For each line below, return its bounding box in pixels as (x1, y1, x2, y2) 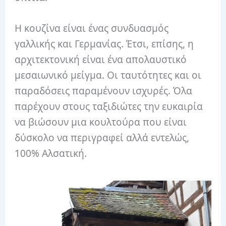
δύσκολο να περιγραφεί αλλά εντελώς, (15, 131, 190, 145)
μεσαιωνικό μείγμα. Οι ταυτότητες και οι (15, 69, 202, 82)
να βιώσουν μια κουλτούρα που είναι (15, 116, 187, 129)
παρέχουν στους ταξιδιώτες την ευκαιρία (15, 100, 203, 114)
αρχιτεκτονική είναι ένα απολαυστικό (15, 53, 187, 67)
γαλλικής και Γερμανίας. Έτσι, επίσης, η (15, 37, 194, 51)
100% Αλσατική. (15, 147, 87, 160)
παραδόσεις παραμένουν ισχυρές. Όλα (15, 84, 193, 98)
